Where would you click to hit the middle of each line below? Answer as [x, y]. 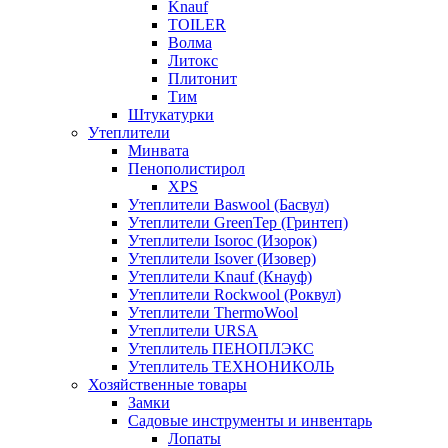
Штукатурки [171, 115]
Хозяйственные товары [167, 385]
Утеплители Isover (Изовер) [222, 259]
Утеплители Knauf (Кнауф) [220, 277]
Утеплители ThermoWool [213, 313]
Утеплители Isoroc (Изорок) [222, 241]
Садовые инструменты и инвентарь [250, 421]
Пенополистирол [186, 169]
